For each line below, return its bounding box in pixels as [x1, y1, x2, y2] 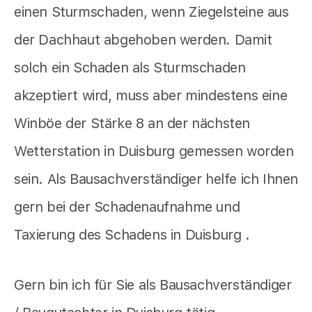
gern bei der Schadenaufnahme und [14, 198, 240, 215]
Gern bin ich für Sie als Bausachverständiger [14, 276, 292, 293]
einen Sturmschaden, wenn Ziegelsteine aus [14, 3, 289, 20]
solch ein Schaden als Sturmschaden [14, 58, 246, 76]
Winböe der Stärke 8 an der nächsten [14, 114, 251, 132]
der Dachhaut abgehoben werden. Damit [14, 31, 272, 48]
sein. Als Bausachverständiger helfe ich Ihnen [14, 170, 299, 187]
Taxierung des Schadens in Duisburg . [14, 226, 250, 243]
